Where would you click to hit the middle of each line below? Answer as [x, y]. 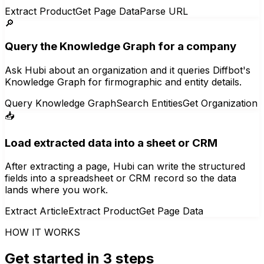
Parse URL [164, 11]
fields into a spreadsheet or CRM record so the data [121, 178]
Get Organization [220, 103]
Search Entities [149, 103]
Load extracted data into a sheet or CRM [111, 143]
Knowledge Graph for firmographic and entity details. [123, 82]
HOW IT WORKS [42, 232]
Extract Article [37, 211]
